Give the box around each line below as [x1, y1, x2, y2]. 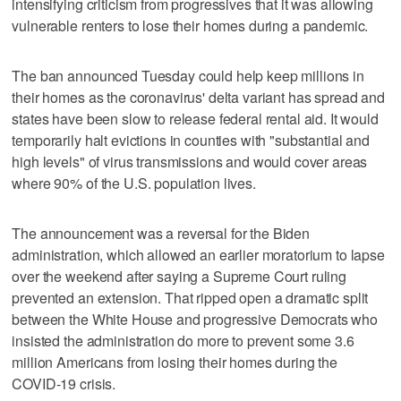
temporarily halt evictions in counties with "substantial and [12, 129, 370, 150]
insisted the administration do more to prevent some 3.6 [12, 329, 354, 351]
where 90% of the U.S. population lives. [12, 172, 256, 193]
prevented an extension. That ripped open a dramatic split [12, 286, 369, 308]
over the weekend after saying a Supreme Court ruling [12, 265, 347, 286]
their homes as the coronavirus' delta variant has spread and [12, 86, 385, 107]
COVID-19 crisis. [12, 372, 116, 394]
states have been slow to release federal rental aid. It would [12, 107, 379, 129]
